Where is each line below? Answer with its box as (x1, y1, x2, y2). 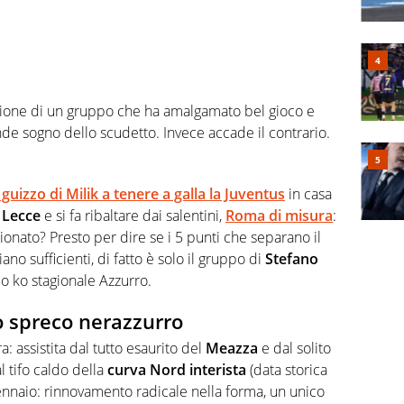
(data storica (246, 360, 327, 381)
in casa (285, 183, 332, 204)
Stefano (265, 248, 318, 269)
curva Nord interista (104, 360, 246, 381)
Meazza (206, 338, 258, 359)
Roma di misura (225, 205, 333, 225)
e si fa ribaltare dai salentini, (41, 205, 225, 225)
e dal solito (258, 338, 331, 359)
